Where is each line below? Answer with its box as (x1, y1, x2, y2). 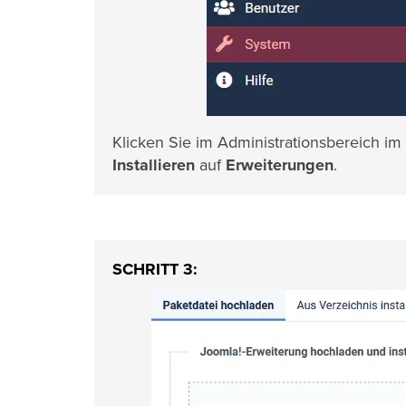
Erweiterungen (226, 155, 333, 175)
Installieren (112, 155, 195, 175)
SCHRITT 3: (112, 259, 198, 279)
